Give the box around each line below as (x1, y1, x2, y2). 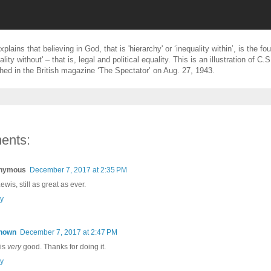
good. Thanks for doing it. (21, 242, 106, 251)
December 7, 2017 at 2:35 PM (30, 165, 127, 174)
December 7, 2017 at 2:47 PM (20, 227, 117, 237)
